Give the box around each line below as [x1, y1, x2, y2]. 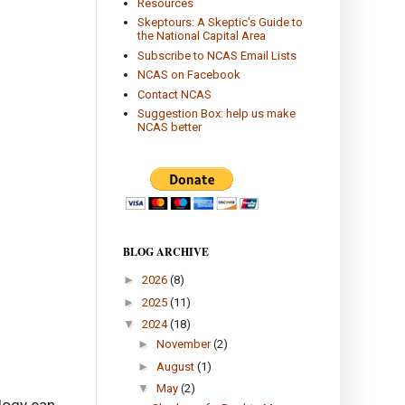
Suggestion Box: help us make [137, 107, 297, 121]
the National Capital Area [137, 29, 267, 43]
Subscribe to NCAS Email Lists [137, 48, 297, 62]
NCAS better [137, 120, 202, 135]
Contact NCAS [137, 87, 212, 101]
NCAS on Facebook [137, 68, 241, 82]
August [155, 359, 197, 373]
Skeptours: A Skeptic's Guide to [137, 15, 304, 30]
